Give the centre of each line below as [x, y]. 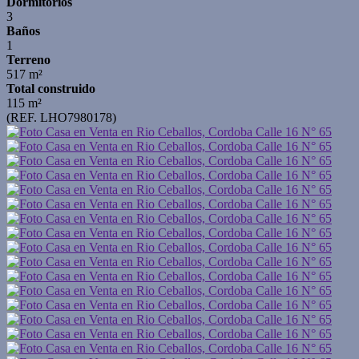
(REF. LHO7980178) [61, 117]
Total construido [51, 89]
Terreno [28, 60]
